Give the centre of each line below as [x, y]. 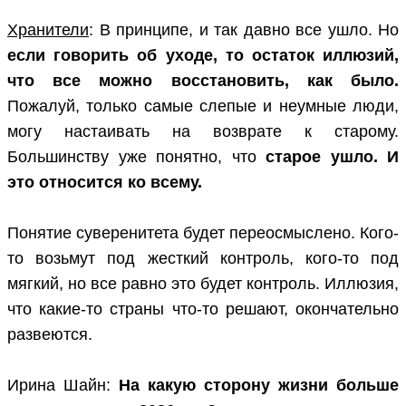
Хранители [48, 30]
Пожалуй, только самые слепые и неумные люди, [203, 106]
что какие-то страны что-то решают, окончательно [203, 309]
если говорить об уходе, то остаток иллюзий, [203, 56]
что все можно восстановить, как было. [203, 81]
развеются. [50, 335]
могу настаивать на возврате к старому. [203, 132]
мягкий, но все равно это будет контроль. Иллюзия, [203, 284]
